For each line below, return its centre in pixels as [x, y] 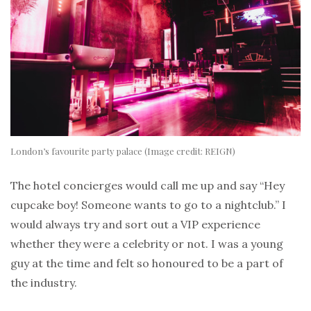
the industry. [44, 282]
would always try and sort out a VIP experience [135, 224]
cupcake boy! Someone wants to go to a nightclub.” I [148, 204]
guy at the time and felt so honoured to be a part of [147, 263]
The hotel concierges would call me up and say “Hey [148, 185]
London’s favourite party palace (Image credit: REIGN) [123, 151]
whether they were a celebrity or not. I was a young [147, 243]
